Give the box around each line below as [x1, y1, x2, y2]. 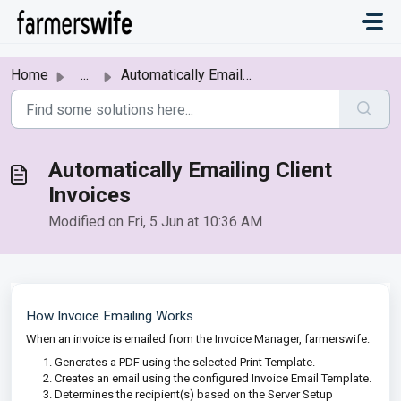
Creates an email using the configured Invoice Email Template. [55, 371, 371, 385]
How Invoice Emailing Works [26, 308, 193, 324]
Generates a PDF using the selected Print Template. [55, 355, 315, 369]
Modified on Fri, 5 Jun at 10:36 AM [48, 213, 262, 230]
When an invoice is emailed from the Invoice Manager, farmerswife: [26, 332, 370, 346]
